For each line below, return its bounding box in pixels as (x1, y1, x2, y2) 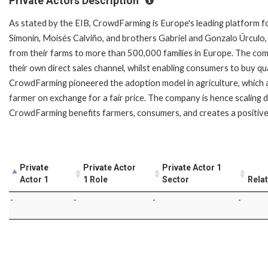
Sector (162, 174, 189, 184)
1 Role (83, 174, 108, 184)
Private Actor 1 (162, 162, 221, 172)
